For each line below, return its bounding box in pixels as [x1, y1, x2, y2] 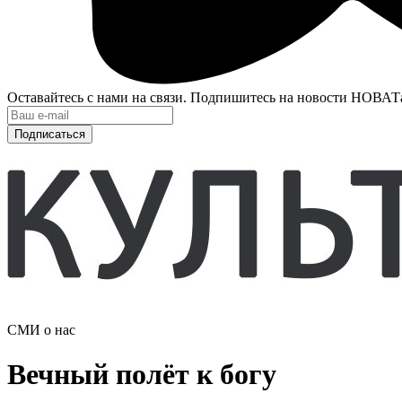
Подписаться [14, 127, 85, 142]
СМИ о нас [7, 322, 75, 338]
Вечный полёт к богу [7, 357, 276, 390]
